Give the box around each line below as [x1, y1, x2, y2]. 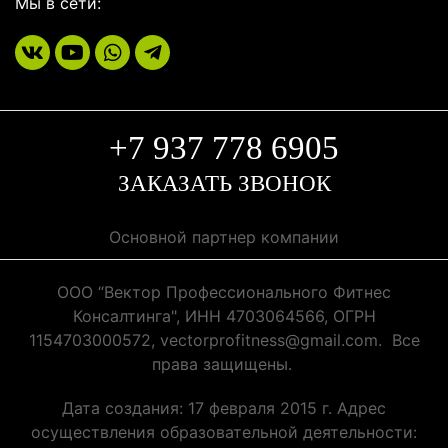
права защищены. [151, 354, 297, 374]
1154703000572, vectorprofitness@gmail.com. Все [28, 330, 420, 350]
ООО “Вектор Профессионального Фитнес [57, 282, 391, 302]
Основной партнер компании [109, 227, 339, 247]
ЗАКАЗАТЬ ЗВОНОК [117, 171, 331, 196]
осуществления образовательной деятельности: [31, 422, 417, 442]
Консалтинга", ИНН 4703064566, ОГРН [72, 306, 376, 326]
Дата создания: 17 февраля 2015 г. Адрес [62, 398, 386, 418]
